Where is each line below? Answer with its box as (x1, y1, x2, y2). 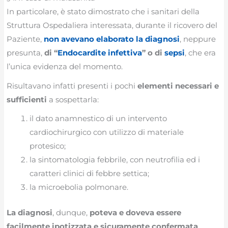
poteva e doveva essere (90, 207, 182, 217)
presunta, (7, 48, 45, 58)
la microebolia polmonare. (30, 182, 129, 192)
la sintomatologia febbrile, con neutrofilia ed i (30, 155, 201, 165)
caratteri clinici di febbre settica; (30, 168, 150, 179)
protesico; (30, 141, 66, 151)
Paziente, (7, 34, 44, 44)
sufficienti (7, 94, 47, 104)
